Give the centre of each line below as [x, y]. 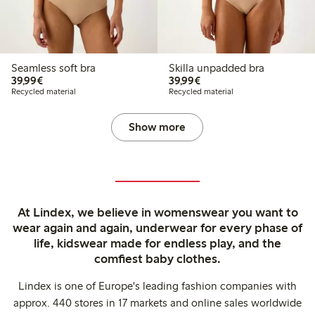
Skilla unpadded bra [216, 68]
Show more [157, 127]
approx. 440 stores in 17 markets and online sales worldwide [157, 303]
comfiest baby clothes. [157, 259]
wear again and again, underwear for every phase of [157, 228]
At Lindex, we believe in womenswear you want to [157, 213]
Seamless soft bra [53, 68]
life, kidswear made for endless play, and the [157, 244]
